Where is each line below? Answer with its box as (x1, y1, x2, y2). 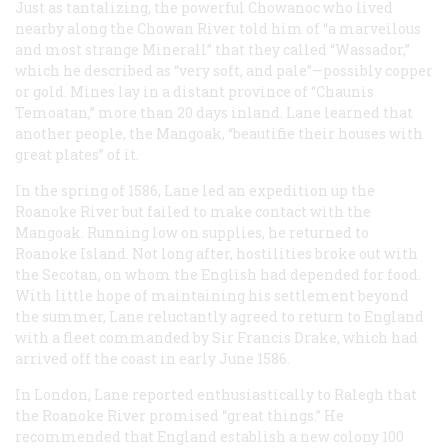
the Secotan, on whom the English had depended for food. (15, 265, 421, 285)
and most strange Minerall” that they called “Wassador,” (15, 40, 410, 60)
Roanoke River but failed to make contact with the (15, 202, 371, 222)
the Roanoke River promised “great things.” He (15, 406, 344, 426)
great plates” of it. (15, 145, 139, 165)
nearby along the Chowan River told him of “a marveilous (15, 19, 421, 39)
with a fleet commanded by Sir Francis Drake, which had (15, 328, 418, 348)
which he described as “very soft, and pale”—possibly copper (15, 61, 433, 81)
